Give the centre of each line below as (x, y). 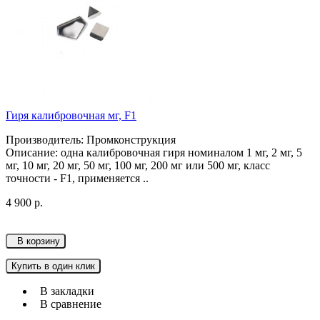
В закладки (64, 291)
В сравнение (68, 304)
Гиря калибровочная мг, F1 (71, 116)
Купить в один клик (53, 266)
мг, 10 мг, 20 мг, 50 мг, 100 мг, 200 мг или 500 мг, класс (138, 166)
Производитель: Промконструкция (91, 140)
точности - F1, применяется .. (77, 179)
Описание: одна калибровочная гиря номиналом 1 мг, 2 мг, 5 (154, 153)
